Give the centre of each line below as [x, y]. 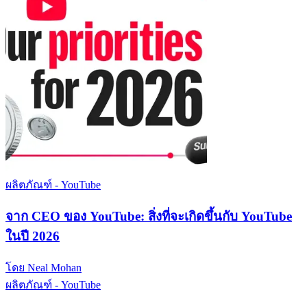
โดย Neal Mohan [44, 267]
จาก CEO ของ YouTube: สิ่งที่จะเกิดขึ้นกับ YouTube [149, 217]
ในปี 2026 [33, 236]
